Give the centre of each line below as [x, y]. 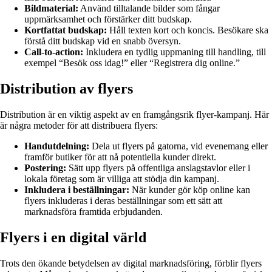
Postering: [45, 168]
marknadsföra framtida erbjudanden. [93, 211]
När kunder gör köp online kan [190, 189]
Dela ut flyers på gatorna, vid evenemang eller [178, 146]
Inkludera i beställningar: [77, 189]
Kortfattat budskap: [66, 30]
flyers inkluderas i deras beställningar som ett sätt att [123, 200]
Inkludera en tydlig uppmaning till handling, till [175, 52]
